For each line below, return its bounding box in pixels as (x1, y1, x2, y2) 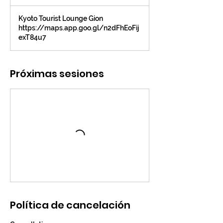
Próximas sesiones (10, 67, 104, 81)
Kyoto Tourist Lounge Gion (18, 14, 103, 22)
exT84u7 (18, 33, 46, 41)
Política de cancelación (10, 198, 130, 212)
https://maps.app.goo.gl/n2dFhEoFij (18, 24, 139, 32)
